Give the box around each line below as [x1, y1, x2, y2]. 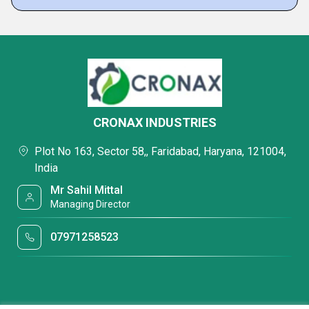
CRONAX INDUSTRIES [92, 115, 217, 130]
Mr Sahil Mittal [50, 183, 123, 197]
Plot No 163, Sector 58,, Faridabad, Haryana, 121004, [34, 145, 286, 158]
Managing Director [50, 199, 131, 210]
